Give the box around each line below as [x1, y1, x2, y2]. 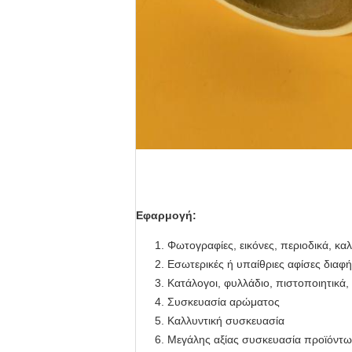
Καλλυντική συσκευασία [167, 314, 284, 327]
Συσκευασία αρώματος [167, 295, 280, 308]
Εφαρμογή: [136, 209, 196, 222]
